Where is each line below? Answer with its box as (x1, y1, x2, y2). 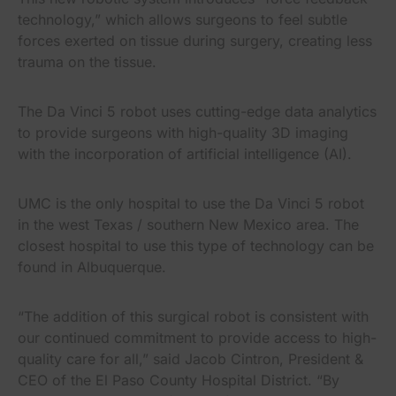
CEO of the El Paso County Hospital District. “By (18, 370, 339, 389)
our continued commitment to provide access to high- (18, 328, 377, 346)
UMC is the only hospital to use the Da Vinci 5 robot (18, 194, 364, 212)
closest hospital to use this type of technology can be (18, 236, 374, 255)
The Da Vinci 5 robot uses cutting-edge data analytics (18, 102, 377, 120)
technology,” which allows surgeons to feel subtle (18, 10, 347, 28)
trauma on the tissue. (18, 52, 156, 71)
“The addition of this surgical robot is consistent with (18, 307, 369, 325)
